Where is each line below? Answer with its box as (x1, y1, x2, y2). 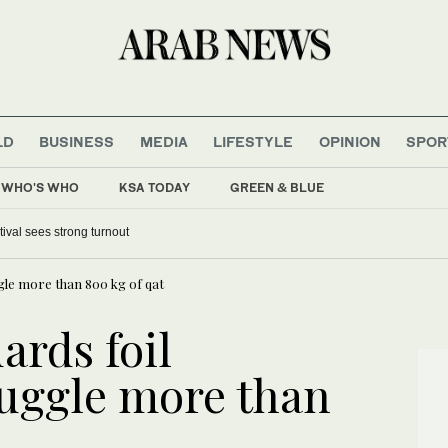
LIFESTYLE (213, 132, 294, 150)
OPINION (318, 132, 381, 150)
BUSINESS (39, 132, 115, 150)
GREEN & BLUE (230, 179, 324, 195)
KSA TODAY (119, 179, 190, 195)
